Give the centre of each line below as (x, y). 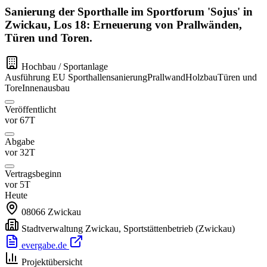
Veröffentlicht (30, 110)
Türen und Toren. (49, 38)
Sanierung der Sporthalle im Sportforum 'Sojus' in (129, 11)
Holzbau (201, 77)
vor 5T (18, 185)
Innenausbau (46, 88)
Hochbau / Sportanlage (65, 67)
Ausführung (27, 77)
